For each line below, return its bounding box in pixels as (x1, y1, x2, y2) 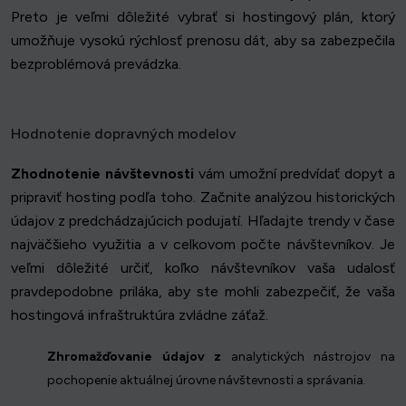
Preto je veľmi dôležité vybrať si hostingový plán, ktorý (11, 8, 395, 26)
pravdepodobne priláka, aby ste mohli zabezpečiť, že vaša (11, 283, 395, 301)
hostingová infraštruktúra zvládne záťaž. (11, 306, 268, 324)
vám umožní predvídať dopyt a (193, 165, 396, 183)
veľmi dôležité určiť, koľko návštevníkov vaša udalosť (11, 259, 395, 277)
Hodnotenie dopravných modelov (11, 125, 236, 143)
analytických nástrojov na (221, 349, 396, 365)
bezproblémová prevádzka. (11, 55, 181, 73)
